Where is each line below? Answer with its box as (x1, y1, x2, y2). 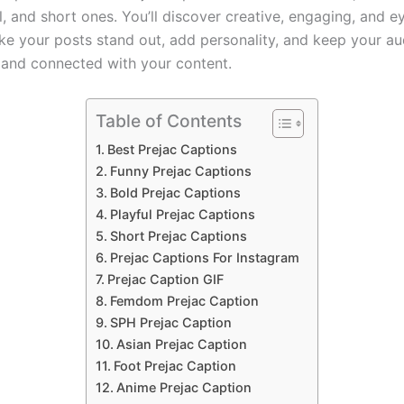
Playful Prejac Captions (109, 206, 255, 222)
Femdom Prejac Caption (109, 292, 259, 308)
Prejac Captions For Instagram (109, 249, 299, 265)
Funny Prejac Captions (109, 162, 252, 179)
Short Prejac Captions (109, 227, 247, 243)
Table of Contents (96, 109, 242, 132)
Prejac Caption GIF (106, 271, 224, 287)
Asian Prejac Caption (115, 335, 247, 352)
